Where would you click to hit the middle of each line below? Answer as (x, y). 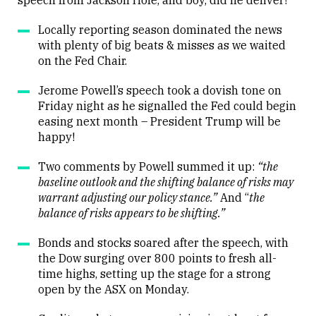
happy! (56, 137)
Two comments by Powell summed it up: (148, 166)
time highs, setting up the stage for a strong (154, 274)
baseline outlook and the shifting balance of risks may (166, 182)
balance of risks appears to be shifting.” (132, 213)
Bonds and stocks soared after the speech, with (163, 243)
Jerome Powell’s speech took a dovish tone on (160, 90)
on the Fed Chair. (83, 61)
